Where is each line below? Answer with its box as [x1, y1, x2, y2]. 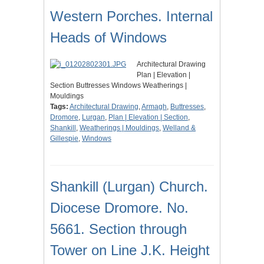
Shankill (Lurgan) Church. [50, 179, 208, 195]
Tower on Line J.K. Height [50, 242, 210, 259]
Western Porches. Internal [50, 8, 213, 25]
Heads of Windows [50, 29, 167, 46]
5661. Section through [50, 221, 187, 237]
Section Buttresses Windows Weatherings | [50, 81, 187, 90]
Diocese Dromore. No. [50, 200, 189, 216]
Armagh [141, 103, 167, 111]
